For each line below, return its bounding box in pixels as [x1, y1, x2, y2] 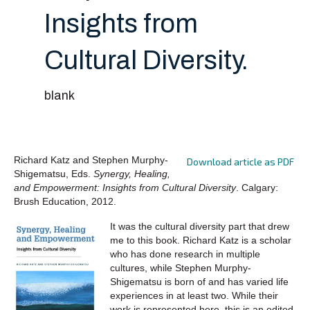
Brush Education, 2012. [14, 195, 116, 207]
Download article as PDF [187, 155, 294, 167]
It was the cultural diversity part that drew [110, 220, 289, 232]
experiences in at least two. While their [110, 289, 278, 301]
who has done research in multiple [110, 248, 260, 259]
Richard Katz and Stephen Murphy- [14, 154, 168, 165]
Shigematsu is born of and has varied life [110, 275, 289, 287]
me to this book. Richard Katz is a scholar [110, 234, 291, 246]
